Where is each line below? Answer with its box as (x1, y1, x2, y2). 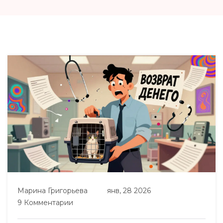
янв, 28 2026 (107, 186, 151, 196)
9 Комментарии (17, 198, 73, 208)
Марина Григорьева (17, 186, 88, 196)
